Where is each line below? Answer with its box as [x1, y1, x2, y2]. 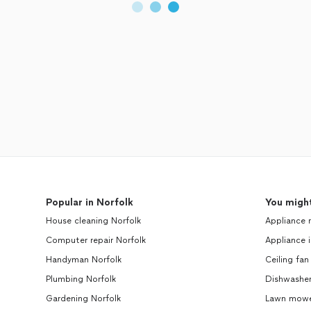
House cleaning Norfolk [46, 216, 142, 226]
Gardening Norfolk [46, 294, 121, 303]
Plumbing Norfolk [46, 274, 117, 284]
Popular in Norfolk [46, 196, 134, 208]
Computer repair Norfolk [46, 235, 146, 245]
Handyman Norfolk [46, 255, 122, 264]
